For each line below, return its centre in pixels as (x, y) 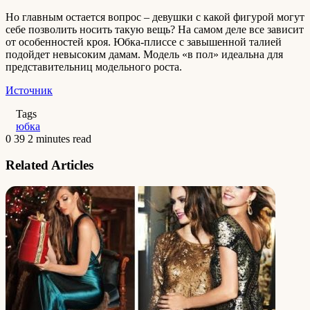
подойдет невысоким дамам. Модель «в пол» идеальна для (144, 54)
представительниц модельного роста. (94, 66)
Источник (29, 90)
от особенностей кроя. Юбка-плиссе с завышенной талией (144, 42)
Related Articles (49, 165)
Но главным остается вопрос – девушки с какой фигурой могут (155, 17)
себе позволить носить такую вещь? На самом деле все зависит (155, 29)
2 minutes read (60, 138)
